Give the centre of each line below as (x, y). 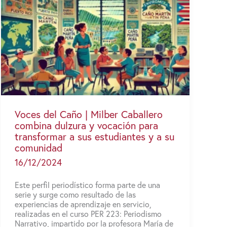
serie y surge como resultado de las (75, 194)
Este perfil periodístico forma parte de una (87, 184)
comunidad (39, 148)
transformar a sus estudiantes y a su (94, 137)
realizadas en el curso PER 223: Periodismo (88, 213)
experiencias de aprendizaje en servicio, (83, 204)
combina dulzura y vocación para (86, 126)
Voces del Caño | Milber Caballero (89, 115)
